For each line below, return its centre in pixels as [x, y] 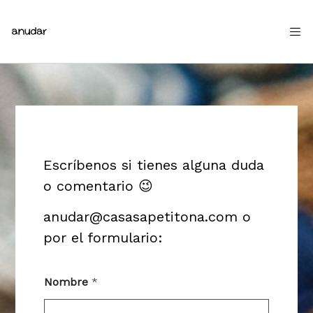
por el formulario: [103, 237]
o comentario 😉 [99, 186]
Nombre [68, 282]
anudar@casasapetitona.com [141, 216]
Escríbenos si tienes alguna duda [154, 165]
